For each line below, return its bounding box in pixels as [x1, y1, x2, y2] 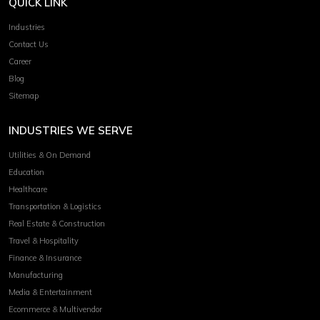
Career [9, 56, 31, 66]
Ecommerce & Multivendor [9, 304, 102, 314]
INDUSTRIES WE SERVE [9, 123, 133, 137]
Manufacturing [9, 269, 63, 280]
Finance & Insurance [9, 252, 81, 263]
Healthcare [9, 184, 47, 194]
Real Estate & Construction [9, 218, 105, 229]
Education [9, 166, 44, 177]
